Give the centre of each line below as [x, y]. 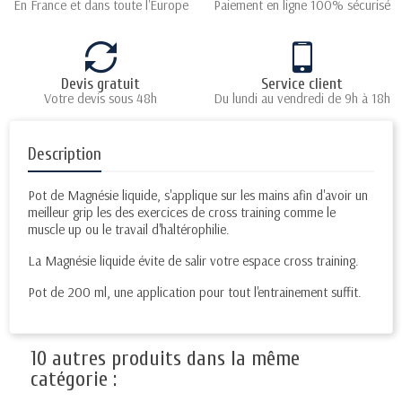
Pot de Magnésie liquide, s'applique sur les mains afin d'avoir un [198, 195]
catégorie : [74, 379]
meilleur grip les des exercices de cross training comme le [182, 212]
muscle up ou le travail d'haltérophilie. [129, 229]
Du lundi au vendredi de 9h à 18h [301, 98]
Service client [301, 84]
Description [65, 154]
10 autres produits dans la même [165, 358]
